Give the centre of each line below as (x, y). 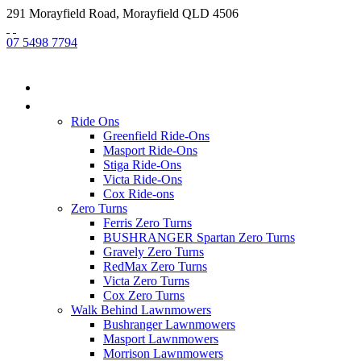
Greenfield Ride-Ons (156, 136)
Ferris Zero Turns (147, 223)
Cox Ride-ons (139, 194)
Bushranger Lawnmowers (169, 324)
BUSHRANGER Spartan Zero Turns (199, 237)
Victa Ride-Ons (143, 179)
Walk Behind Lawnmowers (141, 310)
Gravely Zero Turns (154, 252)
